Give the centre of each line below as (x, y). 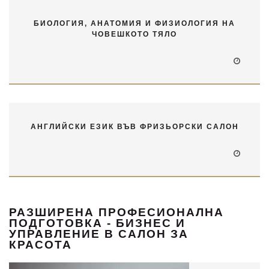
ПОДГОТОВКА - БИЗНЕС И (97, 223)
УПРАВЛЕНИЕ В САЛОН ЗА (99, 234)
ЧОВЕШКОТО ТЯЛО (134, 34)
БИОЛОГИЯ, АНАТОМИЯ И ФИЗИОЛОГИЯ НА (134, 23)
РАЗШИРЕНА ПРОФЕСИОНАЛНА (116, 212)
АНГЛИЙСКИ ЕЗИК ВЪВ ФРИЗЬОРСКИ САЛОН (134, 126)
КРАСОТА (41, 244)
